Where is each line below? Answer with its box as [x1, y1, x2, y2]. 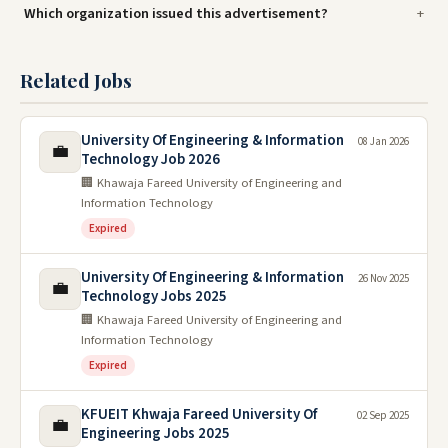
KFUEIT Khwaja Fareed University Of [81, 403, 317, 425]
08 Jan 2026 [358, 133, 409, 149]
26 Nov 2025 [358, 270, 409, 286]
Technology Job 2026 [81, 148, 220, 170]
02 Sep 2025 [357, 407, 409, 423]
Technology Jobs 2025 [81, 285, 227, 307]
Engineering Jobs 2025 [81, 422, 230, 444]
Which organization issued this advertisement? [24, 2, 328, 24]
